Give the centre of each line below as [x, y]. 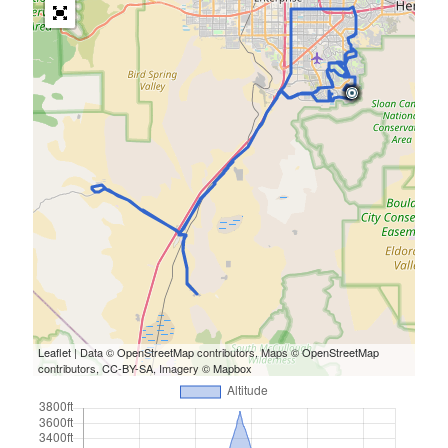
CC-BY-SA [128, 367]
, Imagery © [183, 367]
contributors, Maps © [248, 351]
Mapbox [233, 367]
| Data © [94, 351]
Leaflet [55, 351]
